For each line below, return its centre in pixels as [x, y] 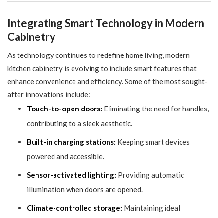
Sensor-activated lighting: [72, 175]
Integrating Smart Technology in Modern [106, 23]
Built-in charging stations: [71, 142]
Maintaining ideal [151, 208]
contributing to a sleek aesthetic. [80, 123]
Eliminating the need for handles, [155, 109]
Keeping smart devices [153, 142]
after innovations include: [49, 95]
